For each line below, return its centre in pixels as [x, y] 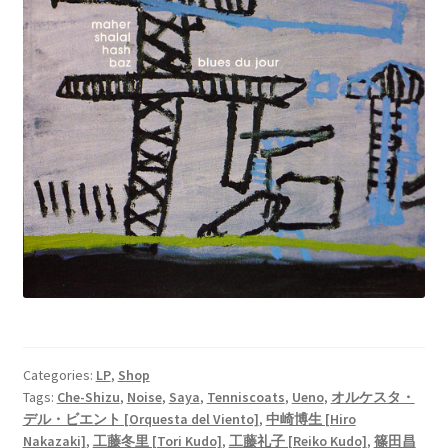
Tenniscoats [245, 396]
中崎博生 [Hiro [310, 418]
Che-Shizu [88, 396]
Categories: [59, 374]
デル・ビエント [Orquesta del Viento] [140, 418]
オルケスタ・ [372, 396]
